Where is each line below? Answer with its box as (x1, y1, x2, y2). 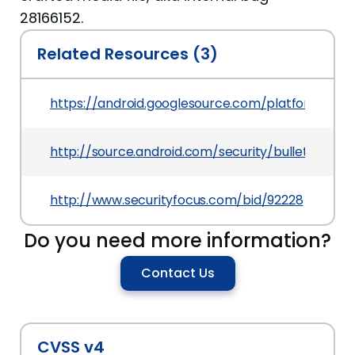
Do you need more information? (24, 227, 331, 254)
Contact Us (140, 264, 215, 282)
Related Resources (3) (37, 43, 218, 65)
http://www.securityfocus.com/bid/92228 (50, 191, 303, 209)
